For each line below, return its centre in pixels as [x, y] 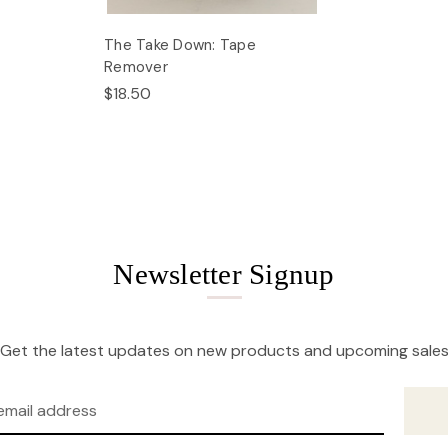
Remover [136, 67]
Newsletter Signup [224, 274]
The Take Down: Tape [180, 45]
